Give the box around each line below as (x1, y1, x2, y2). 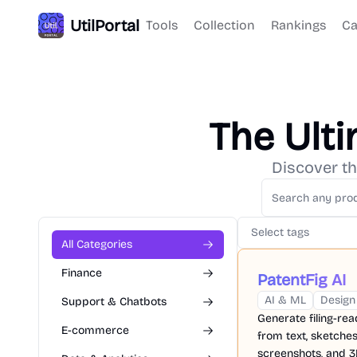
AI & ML (265, 293, 306, 307)
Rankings (271, 18, 326, 33)
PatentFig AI (257, 270, 346, 289)
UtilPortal (70, 16, 139, 35)
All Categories (61, 237, 132, 251)
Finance (61, 266, 102, 280)
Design (320, 293, 355, 307)
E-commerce (61, 324, 129, 337)
